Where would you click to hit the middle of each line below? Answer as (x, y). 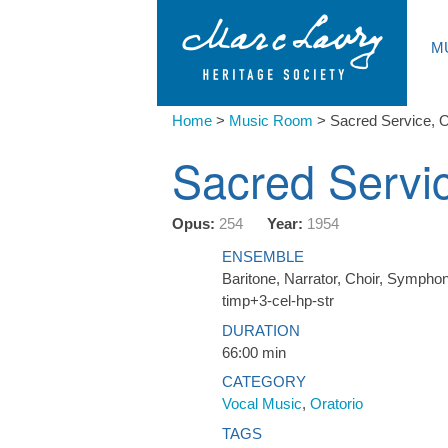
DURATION (261, 330)
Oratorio (336, 403)
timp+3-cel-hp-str (278, 300)
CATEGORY (264, 381)
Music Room (271, 120)
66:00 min (254, 352)
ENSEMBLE (263, 256)
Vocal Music (262, 403)
